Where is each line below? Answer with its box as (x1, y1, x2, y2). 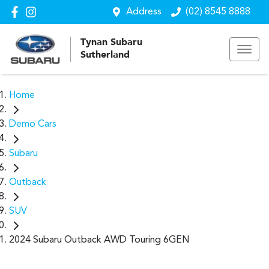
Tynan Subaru (80, 37, 142, 47)
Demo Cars (9, 119, 56, 130)
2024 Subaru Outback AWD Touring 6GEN (9, 235, 189, 246)
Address (126, 7, 162, 17)
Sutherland (80, 50, 130, 60)
